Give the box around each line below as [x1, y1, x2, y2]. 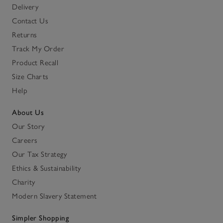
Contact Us [12, 16, 48, 26]
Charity [12, 178, 35, 187]
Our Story [12, 122, 45, 131]
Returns [12, 30, 37, 40]
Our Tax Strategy [12, 150, 67, 159]
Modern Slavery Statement [12, 192, 97, 201]
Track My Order [12, 44, 64, 54]
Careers [12, 136, 38, 145]
